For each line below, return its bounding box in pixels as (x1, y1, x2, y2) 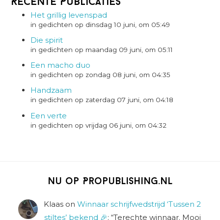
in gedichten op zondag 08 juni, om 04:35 (30, 71, 171, 79)
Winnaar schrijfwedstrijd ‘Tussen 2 (77, 199, 201, 209)
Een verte (30, 110, 67, 120)
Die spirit (30, 35, 63, 45)
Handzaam (30, 85, 72, 95)
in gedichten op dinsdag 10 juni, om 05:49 (30, 20, 170, 28)
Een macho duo (30, 60, 91, 70)
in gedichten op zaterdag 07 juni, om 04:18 (30, 96, 174, 104)
